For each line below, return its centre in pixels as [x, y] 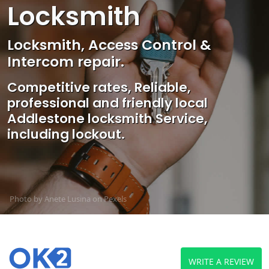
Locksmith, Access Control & [109, 44]
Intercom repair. [66, 61]
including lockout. [66, 134]
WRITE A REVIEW [221, 262]
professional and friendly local [107, 103]
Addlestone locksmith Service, [107, 118]
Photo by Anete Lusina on [57, 198]
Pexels [115, 198]
